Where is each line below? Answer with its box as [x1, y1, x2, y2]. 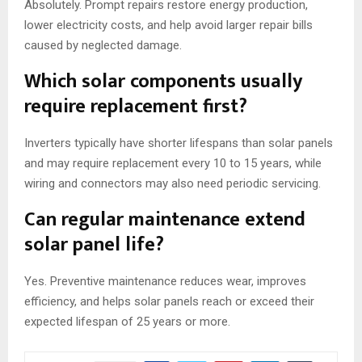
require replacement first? [24, 90, 247, 124]
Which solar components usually [24, 65, 302, 99]
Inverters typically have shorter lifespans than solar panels [24, 136, 333, 151]
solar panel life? [24, 229, 164, 262]
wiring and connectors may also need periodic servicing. [24, 176, 321, 192]
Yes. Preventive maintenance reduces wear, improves [24, 274, 306, 289]
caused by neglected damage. [24, 38, 182, 53]
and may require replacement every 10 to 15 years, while [24, 156, 322, 171]
